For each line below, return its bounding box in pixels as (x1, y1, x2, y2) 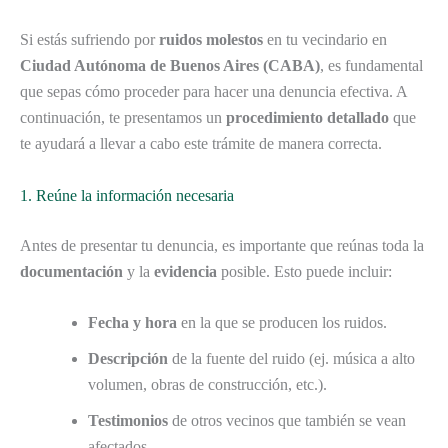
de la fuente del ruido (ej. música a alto (168, 350, 415, 368)
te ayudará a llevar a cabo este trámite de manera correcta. (20, 134, 382, 152)
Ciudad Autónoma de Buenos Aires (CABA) (20, 56, 320, 74)
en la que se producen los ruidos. (177, 314, 387, 332)
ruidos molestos (159, 30, 263, 48)
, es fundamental (320, 56, 423, 74)
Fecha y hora (88, 314, 177, 332)
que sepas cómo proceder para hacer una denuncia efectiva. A (20, 82, 407, 100)
